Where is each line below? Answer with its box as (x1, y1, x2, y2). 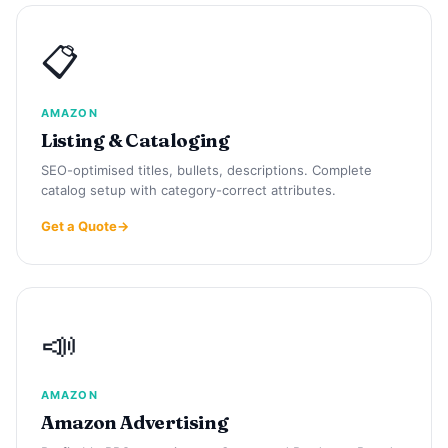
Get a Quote (41, 217, 117, 234)
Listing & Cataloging (41, 128, 230, 152)
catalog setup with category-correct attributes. (41, 181, 336, 198)
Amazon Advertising (41, 410, 229, 434)
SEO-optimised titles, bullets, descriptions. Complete (41, 161, 372, 178)
